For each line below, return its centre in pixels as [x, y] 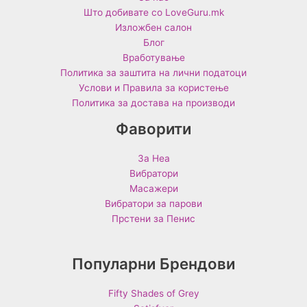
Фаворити [153, 129]
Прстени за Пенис [153, 218]
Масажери [153, 188]
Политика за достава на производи [153, 103]
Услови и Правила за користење [153, 88]
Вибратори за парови [153, 203]
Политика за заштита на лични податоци [153, 73]
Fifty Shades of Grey [153, 293]
